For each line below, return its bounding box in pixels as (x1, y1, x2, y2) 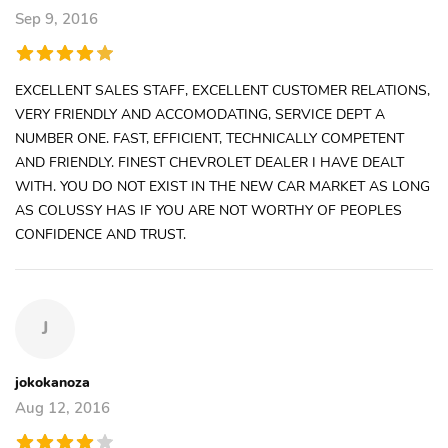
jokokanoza (15, 371, 90, 392)
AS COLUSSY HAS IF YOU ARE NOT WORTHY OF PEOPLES (15, 199, 402, 220)
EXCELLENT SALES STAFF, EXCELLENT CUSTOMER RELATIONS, (15, 79, 430, 100)
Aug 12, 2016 (15, 397, 110, 418)
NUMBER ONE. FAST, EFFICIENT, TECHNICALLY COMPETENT (15, 127, 404, 148)
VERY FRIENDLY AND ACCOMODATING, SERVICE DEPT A (15, 103, 385, 124)
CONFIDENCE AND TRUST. (15, 223, 186, 244)
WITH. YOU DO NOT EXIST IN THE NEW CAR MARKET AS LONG (15, 175, 430, 196)
